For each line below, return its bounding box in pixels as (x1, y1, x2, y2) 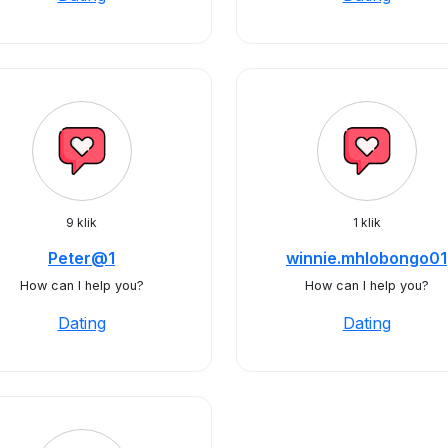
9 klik (66, 215, 97, 230)
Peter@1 (48, 248, 115, 268)
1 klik (352, 215, 381, 230)
